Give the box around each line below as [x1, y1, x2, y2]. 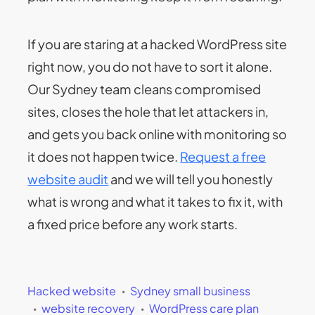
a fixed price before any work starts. [27, 216, 238, 233]
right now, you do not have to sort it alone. [27, 58, 273, 75]
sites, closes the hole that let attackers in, [27, 103, 269, 120]
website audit [27, 171, 109, 188]
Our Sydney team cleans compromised [27, 81, 262, 98]
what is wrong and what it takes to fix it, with [27, 193, 283, 210]
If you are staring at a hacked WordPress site [27, 36, 288, 53]
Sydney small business [130, 283, 251, 299]
